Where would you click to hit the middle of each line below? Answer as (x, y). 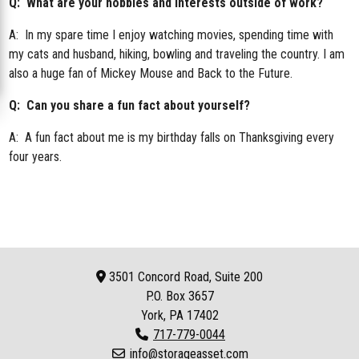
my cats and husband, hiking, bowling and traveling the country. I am (177, 54)
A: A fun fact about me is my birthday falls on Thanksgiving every (172, 137)
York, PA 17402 (179, 315)
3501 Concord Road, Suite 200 (184, 276)
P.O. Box (167, 296)
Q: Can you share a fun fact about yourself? (130, 105)
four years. (36, 156)
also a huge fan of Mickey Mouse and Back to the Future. (151, 73)
